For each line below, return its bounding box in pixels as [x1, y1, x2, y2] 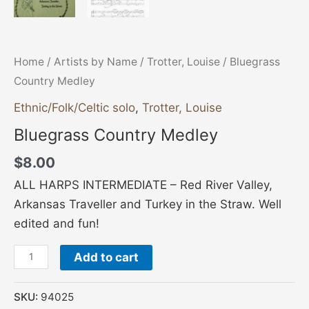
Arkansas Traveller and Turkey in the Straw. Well [14, 197, 281, 211]
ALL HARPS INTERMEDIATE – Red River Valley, [14, 177, 272, 192]
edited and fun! [14, 216, 99, 230]
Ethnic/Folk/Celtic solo [14, 100, 135, 114]
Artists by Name [54, 55, 137, 69]
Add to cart [73, 250, 139, 264]
